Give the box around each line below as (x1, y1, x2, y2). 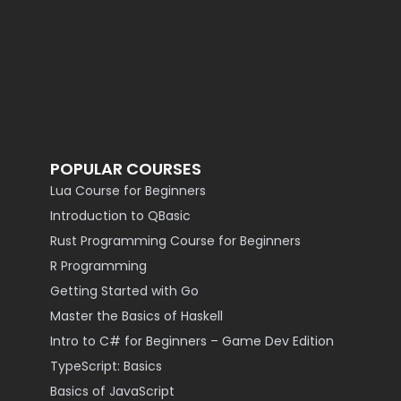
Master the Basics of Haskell (50, 307, 223, 325)
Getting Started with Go (50, 282, 199, 300)
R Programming (50, 257, 147, 275)
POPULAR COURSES (50, 158, 201, 180)
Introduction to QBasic (50, 207, 191, 225)
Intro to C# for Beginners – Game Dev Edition (50, 332, 334, 350)
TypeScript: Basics (50, 357, 162, 375)
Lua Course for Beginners (50, 182, 206, 200)
